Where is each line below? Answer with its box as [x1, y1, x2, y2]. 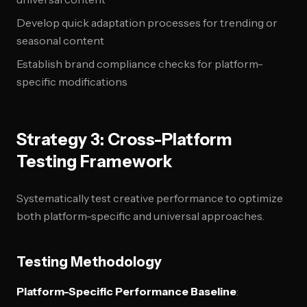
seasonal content [16, 34, 104, 47]
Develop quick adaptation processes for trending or [16, 16, 278, 29]
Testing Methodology [16, 254, 162, 270]
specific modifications [16, 75, 127, 88]
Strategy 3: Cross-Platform [16, 130, 232, 149]
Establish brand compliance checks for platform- [16, 57, 263, 71]
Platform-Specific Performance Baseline [16, 284, 236, 298]
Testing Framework [16, 151, 172, 171]
